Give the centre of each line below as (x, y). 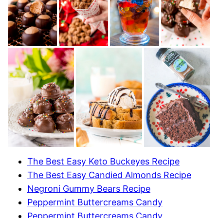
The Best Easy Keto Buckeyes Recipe (103, 161)
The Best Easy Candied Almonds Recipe (109, 175)
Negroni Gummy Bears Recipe (89, 188)
